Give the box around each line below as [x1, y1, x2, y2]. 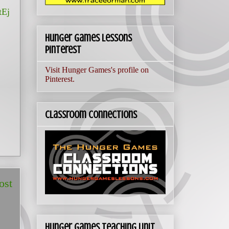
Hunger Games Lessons [45, 32, 132, 44]
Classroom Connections [45, 109, 137, 121]
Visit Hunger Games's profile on [45, 65, 149, 75]
